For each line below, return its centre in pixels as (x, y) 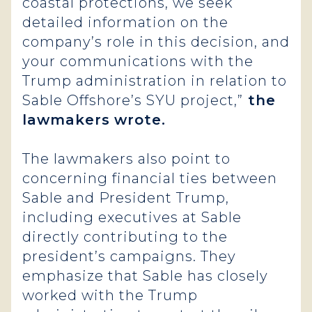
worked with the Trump (110, 295)
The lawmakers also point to (126, 159)
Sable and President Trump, (126, 198)
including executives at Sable (132, 217)
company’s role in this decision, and (156, 42)
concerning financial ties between (150, 178)
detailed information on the (125, 22)
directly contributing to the (125, 237)
